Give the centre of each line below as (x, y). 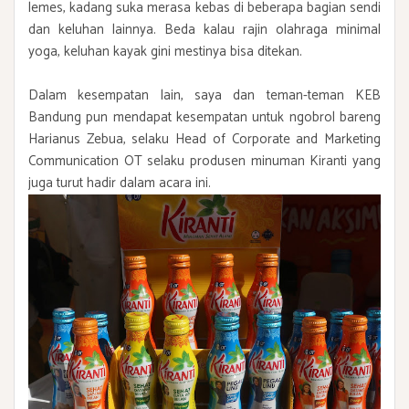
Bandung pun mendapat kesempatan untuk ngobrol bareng (204, 117)
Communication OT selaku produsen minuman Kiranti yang (204, 161)
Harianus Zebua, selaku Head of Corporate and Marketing (204, 139)
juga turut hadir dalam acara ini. (120, 183)
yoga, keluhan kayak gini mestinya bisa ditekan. (165, 51)
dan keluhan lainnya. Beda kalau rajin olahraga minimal (204, 29)
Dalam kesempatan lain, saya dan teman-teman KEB (204, 95)
